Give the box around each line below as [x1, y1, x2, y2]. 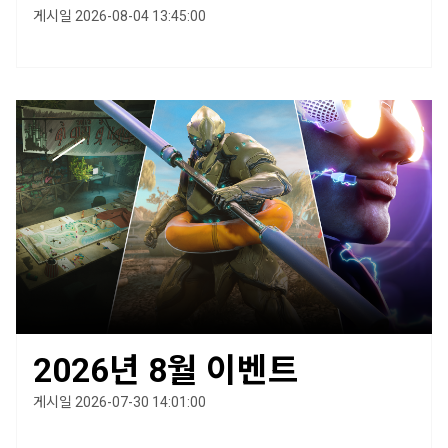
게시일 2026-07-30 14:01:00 [33, 394, 206, 411]
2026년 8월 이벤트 [33, 351, 299, 391]
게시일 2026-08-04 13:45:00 [33, 8, 206, 25]
